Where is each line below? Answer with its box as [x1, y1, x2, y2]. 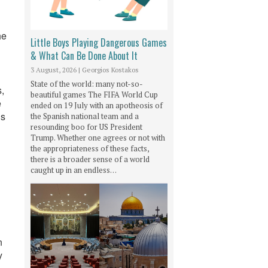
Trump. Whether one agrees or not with [31, 132, 165, 143]
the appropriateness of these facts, [31, 142, 149, 154]
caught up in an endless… [31, 164, 117, 175]
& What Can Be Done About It [31, 48, 138, 63]
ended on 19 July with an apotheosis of [31, 99, 163, 111]
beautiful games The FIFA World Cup [31, 89, 158, 100]
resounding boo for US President [31, 121, 142, 132]
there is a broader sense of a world [31, 153, 150, 165]
